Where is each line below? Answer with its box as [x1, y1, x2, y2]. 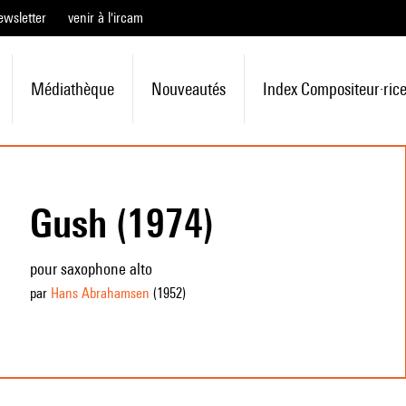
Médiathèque [30, 79, 114, 99]
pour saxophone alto [29, 259, 152, 278]
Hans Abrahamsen [50, 285, 150, 302]
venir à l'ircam [68, 9, 143, 26]
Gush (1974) [29, 199, 214, 246]
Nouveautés [150, 79, 226, 99]
